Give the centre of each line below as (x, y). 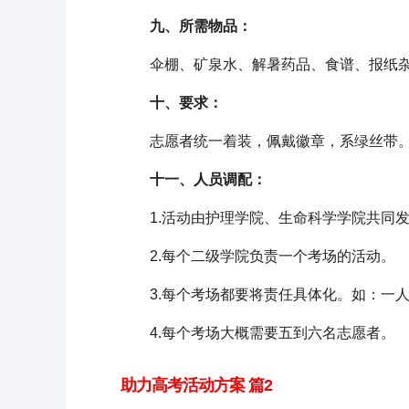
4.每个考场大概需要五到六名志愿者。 (258, 333)
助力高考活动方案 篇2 (196, 385)
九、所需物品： (186, 26)
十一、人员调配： (194, 179)
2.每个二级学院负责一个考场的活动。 (258, 256)
